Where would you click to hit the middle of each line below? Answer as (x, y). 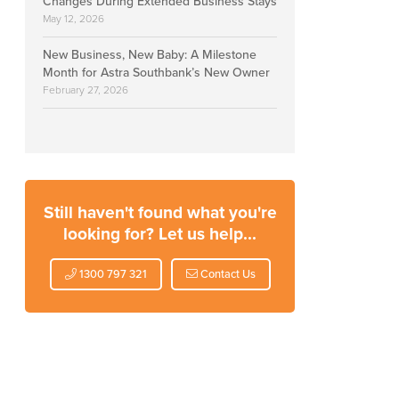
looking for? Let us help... (160, 234)
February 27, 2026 (85, 90)
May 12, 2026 (73, 19)
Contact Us (226, 274)
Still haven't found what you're (160, 212)
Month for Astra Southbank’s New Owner (156, 73)
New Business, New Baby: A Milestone (150, 55)
